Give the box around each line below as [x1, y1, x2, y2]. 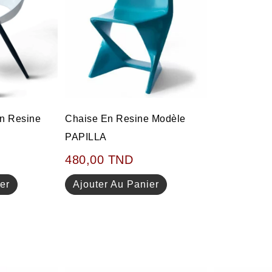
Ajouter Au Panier [73, 179, 160, 190]
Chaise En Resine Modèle [65, 114, 186, 124]
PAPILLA [65, 132, 107, 143]
